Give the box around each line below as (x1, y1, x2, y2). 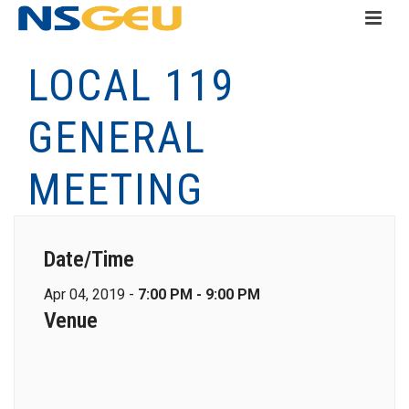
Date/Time (44, 246, 134, 272)
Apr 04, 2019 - (44, 286, 138, 303)
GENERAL (27, 111, 206, 163)
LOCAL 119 (27, 59, 236, 111)
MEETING (27, 163, 204, 215)
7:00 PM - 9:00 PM (138, 286, 260, 303)
